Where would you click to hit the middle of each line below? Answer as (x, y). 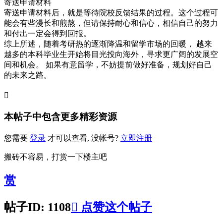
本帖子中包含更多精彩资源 (60, 117)
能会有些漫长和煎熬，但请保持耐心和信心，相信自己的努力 (111, 23)
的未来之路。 (28, 75)
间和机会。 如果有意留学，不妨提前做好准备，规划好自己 (108, 65)
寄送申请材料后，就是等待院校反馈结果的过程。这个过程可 (111, 13)
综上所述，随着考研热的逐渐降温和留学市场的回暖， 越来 (108, 44)
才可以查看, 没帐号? (83, 138)
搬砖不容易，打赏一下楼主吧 (55, 157)
